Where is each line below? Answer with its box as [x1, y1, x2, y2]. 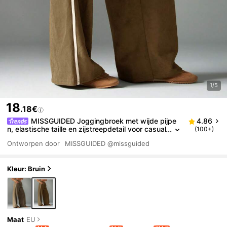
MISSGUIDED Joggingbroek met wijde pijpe [31, 117, 177, 126]
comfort [7, 133, 33, 142]
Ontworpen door [7, 139, 60, 148]
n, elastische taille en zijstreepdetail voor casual [7, 125, 167, 134]
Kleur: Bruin [7, 164, 46, 173]
